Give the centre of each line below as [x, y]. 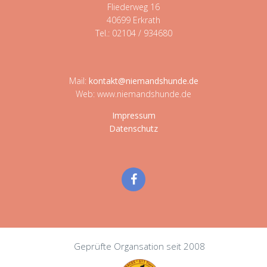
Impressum [133, 115]
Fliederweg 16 [133, 7]
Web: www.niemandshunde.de [133, 94]
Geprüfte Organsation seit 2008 [139, 246]
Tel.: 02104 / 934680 [133, 33]
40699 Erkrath [133, 20]
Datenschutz [133, 128]
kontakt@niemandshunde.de [143, 81]
